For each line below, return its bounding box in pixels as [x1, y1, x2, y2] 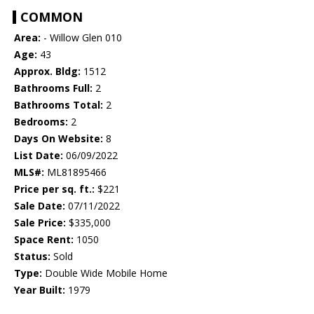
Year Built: [14, 283, 65, 297]
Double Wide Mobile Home [42, 266, 168, 280]
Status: [14, 250, 50, 264]
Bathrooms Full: [14, 81, 93, 95]
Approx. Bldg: [14, 64, 81, 78]
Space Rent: [14, 233, 74, 247]
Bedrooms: [14, 115, 68, 129]
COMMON [20, 8, 83, 26]
